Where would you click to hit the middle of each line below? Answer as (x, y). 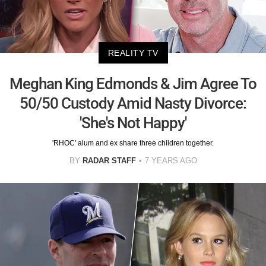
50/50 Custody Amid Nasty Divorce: (133, 104)
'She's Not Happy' (133, 123)
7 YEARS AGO (171, 161)
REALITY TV (133, 53)
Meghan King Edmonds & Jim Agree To (133, 84)
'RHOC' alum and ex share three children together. (133, 143)
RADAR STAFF (109, 161)
